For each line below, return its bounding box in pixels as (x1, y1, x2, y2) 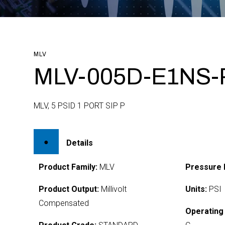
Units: (185, 184, 207, 194)
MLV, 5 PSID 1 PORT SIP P (34, 101, 126, 110)
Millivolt (99, 184, 127, 194)
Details (66, 138, 93, 148)
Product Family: (39, 162, 98, 172)
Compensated (39, 198, 89, 208)
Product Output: (39, 184, 99, 194)
